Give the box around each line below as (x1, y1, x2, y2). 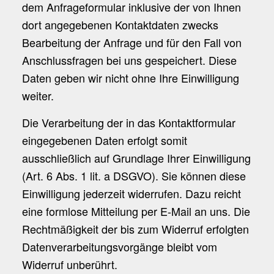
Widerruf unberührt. (21, 256, 117, 273)
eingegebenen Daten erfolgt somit (21, 132, 187, 149)
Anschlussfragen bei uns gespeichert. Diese (21, 51, 237, 68)
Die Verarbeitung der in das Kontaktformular (21, 114, 235, 131)
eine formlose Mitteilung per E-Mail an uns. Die (21, 203, 250, 220)
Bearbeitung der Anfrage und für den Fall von (21, 34, 242, 50)
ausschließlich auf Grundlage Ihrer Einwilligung (21, 150, 251, 166)
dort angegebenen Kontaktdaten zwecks (21, 16, 218, 32)
